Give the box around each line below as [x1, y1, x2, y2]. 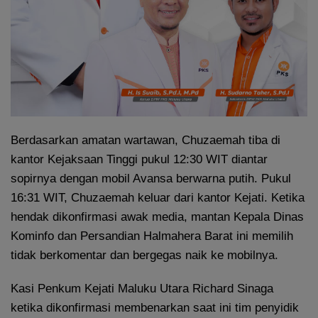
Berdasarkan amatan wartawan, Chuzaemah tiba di [11, 133, 280, 147]
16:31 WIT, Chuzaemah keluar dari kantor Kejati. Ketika [11, 190, 305, 204]
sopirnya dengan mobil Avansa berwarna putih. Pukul [11, 171, 291, 185]
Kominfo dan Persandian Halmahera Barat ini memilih [11, 229, 293, 243]
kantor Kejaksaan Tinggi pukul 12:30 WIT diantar [11, 152, 268, 166]
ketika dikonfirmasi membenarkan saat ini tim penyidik [11, 300, 299, 314]
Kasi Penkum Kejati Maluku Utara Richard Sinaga [11, 281, 273, 295]
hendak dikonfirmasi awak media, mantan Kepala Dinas [11, 209, 304, 224]
